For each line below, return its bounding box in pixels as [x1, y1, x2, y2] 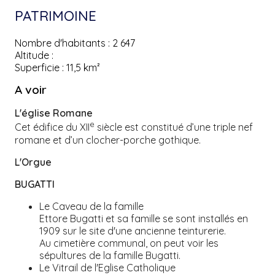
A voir [14, 82, 47, 98]
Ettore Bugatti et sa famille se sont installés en [39, 212, 248, 225]
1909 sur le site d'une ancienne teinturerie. [39, 224, 226, 237]
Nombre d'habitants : [14, 36, 112, 49]
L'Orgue [14, 155, 52, 168]
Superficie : [14, 61, 66, 74]
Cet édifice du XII [14, 121, 90, 134]
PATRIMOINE [14, 7, 96, 25]
